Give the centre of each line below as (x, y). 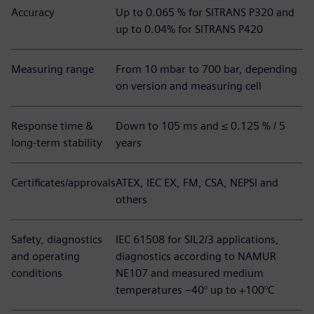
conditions (37, 273)
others (131, 199)
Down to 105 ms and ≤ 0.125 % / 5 (200, 126)
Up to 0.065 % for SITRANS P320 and (205, 12)
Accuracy (33, 12)
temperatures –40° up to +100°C (195, 290)
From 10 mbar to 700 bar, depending (206, 69)
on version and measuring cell (189, 86)
